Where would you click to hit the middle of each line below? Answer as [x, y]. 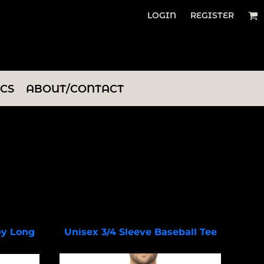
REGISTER [212, 15]
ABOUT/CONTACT [75, 89]
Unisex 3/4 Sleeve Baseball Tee [140, 232]
